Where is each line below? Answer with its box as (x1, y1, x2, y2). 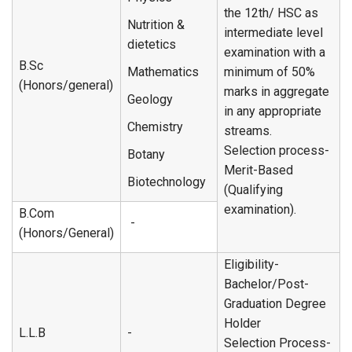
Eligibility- (224, 257, 279, 272)
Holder (224, 316, 261, 331)
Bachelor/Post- (224, 277, 309, 291)
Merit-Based (224, 163, 293, 178)
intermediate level (224, 25, 323, 40)
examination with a (224, 45, 325, 60)
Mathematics (127, 64, 199, 79)
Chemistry (127, 119, 183, 134)
